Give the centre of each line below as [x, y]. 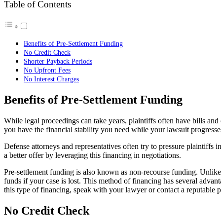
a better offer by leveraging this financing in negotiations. [92, 155]
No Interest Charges [51, 79]
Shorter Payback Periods [58, 61]
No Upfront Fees [47, 70]
